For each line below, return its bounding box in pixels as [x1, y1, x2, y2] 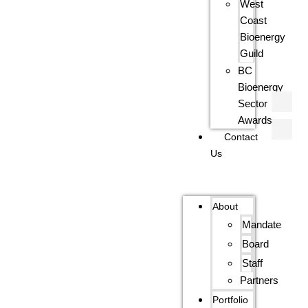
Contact [224, 131, 258, 142]
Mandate [242, 219, 282, 230]
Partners [240, 274, 279, 286]
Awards [238, 114, 273, 126]
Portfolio [212, 294, 249, 305]
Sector [238, 98, 268, 109]
